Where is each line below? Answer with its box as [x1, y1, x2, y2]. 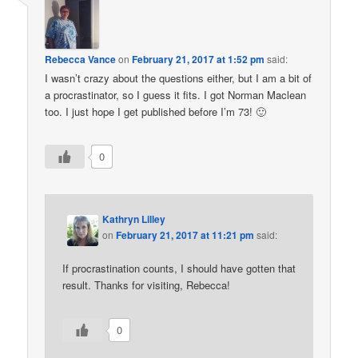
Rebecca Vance [45, 52, 117, 67]
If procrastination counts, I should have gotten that [62, 260, 296, 276]
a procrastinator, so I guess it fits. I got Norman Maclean [45, 87, 307, 103]
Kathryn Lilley [102, 211, 166, 226]
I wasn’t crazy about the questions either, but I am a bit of [45, 70, 312, 86]
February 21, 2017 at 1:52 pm [132, 52, 265, 67]
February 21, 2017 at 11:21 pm [116, 227, 255, 242]
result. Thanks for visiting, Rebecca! [62, 276, 231, 292]
